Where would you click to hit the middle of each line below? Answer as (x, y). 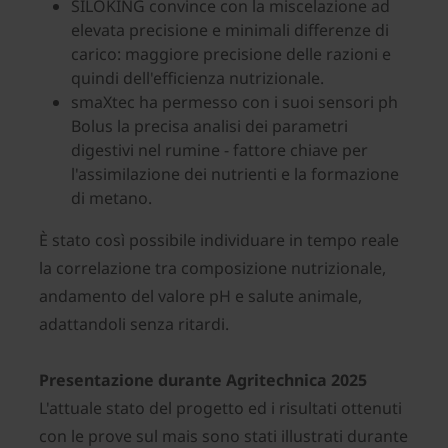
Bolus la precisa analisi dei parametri (209, 126)
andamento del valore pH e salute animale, (200, 296)
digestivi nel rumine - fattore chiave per (219, 150)
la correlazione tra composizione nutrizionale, (212, 268)
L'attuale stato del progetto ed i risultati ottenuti (220, 408)
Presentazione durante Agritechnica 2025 (203, 380)
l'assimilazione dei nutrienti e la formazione (235, 174)
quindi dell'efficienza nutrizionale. (197, 78)
